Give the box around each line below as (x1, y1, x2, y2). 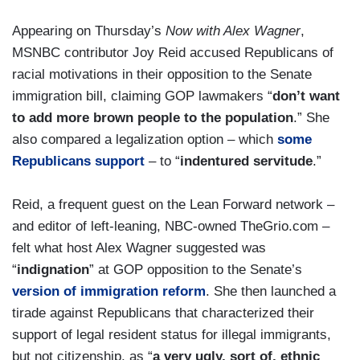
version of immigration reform (12, 284, 206, 300)
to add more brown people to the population (12, 110, 293, 126)
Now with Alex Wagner (166, 23, 301, 39)
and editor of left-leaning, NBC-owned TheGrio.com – (12, 219, 329, 235)
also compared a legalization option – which (12, 132, 277, 148)
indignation (17, 262, 89, 278)
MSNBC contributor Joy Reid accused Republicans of (12, 45, 333, 61)
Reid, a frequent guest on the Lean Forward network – (12, 197, 334, 213)
